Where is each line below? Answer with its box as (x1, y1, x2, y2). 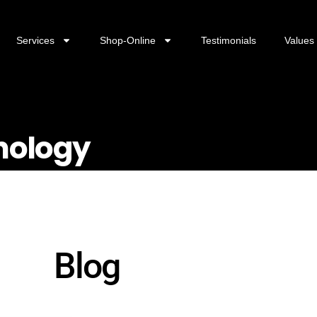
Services (16, 35, 54, 46)
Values (284, 35, 314, 46)
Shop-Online (99, 35, 156, 46)
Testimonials (200, 35, 256, 46)
